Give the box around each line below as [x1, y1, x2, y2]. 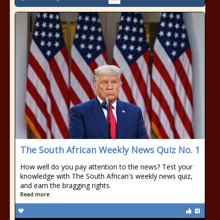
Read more [20, 191, 50, 198]
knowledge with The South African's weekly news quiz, [20, 171, 192, 181]
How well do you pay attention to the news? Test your [20, 162, 192, 171]
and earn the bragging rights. [20, 181, 111, 190]
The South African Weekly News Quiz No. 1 [20, 144, 200, 156]
